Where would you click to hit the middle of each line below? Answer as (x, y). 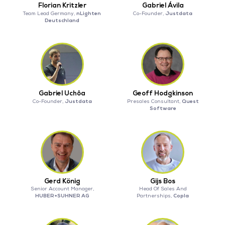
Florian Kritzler (62, 6)
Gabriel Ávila (163, 6)
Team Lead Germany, (50, 14)
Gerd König (62, 182)
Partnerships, (155, 196)
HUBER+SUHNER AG (62, 196)
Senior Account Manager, (62, 189)
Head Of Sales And (163, 189)
